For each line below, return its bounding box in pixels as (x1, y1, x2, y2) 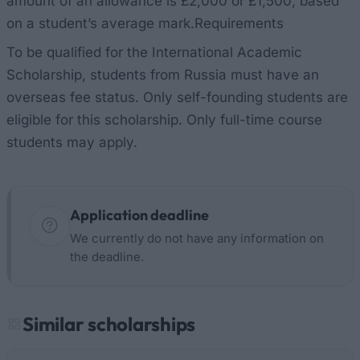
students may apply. (6, 134, 137, 150)
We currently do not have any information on (70, 231, 324, 246)
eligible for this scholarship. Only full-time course (6, 112, 322, 128)
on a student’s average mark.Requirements (6, 15, 284, 31)
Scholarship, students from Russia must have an (6, 67, 319, 83)
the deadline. (70, 249, 144, 264)
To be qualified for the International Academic (6, 44, 302, 60)
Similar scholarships (22, 312, 196, 336)
